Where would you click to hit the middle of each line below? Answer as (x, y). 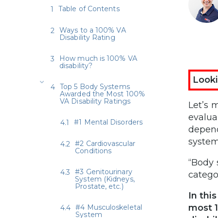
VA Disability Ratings (95, 101)
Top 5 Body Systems (95, 86)
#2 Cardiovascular (105, 143)
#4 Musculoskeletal (109, 207)
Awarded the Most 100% (102, 94)
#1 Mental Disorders (108, 122)
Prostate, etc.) (99, 186)
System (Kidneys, (105, 179)
